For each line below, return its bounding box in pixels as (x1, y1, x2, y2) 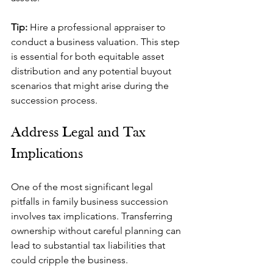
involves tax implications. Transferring (11, 210, 175, 222)
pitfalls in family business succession (11, 196, 171, 207)
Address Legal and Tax (11, 126, 149, 140)
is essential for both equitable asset (11, 51, 166, 62)
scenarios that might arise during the (11, 80, 171, 91)
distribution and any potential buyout (11, 65, 174, 77)
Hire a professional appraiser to (30, 21, 168, 33)
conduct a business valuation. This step (11, 36, 182, 48)
